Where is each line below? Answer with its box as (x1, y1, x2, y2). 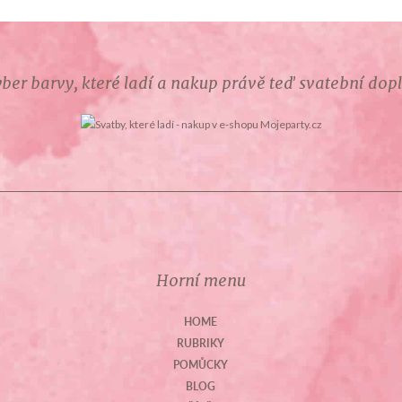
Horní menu (155, 270, 246, 291)
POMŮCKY (173, 357, 229, 372)
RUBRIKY (177, 336, 225, 351)
